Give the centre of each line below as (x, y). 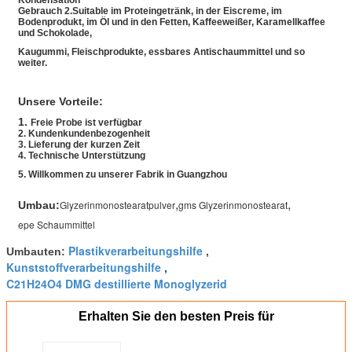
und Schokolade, (55, 33)
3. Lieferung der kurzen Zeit (79, 145)
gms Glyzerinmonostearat (233, 205)
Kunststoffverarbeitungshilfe (84, 268)
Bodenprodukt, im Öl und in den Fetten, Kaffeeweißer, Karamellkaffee (172, 22)
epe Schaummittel (57, 225)
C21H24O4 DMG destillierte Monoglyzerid (117, 284)
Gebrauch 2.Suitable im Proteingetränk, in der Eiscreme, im (150, 11)
